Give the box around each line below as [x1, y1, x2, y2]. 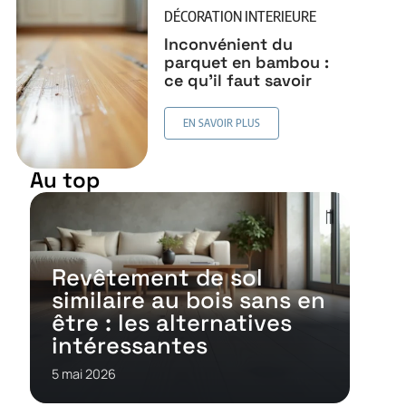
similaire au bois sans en [51, 285, 325, 315]
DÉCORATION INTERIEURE [164, 6, 317, 25]
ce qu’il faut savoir [164, 69, 313, 91]
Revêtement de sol [51, 263, 263, 293]
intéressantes [51, 331, 208, 361]
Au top [29, 165, 100, 194]
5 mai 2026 [51, 365, 116, 383]
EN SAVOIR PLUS [183, 115, 261, 130]
